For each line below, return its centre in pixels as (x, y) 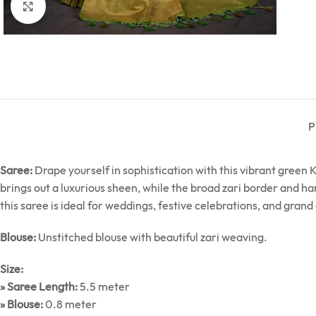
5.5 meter (104, 286)
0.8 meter (70, 304)
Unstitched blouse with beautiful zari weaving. (152, 237)
